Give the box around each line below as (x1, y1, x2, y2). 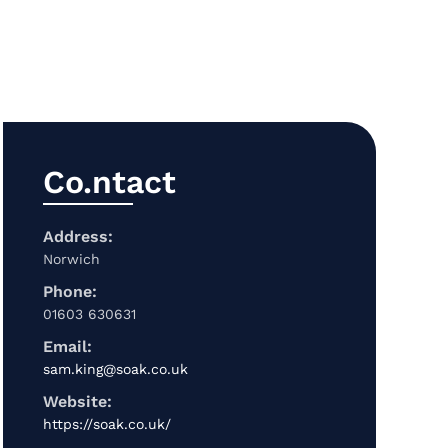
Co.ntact (42, 163, 176, 202)
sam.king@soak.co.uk (42, 361, 188, 378)
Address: (42, 227, 113, 247)
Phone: (42, 282, 97, 302)
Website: (42, 392, 112, 412)
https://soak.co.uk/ (42, 416, 171, 433)
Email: (42, 337, 92, 357)
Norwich (42, 251, 100, 268)
